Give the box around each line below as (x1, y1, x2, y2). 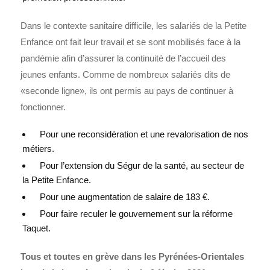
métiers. (22, 143, 55, 154)
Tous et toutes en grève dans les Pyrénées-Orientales (20, 251, 245, 262)
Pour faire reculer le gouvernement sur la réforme (35, 209, 233, 219)
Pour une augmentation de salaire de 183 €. (35, 192, 210, 202)
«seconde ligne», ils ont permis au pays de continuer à (20, 86, 234, 96)
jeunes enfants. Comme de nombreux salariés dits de (20, 69, 231, 80)
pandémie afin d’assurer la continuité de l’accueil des (20, 53, 227, 64)
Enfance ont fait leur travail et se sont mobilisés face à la (20, 37, 241, 48)
